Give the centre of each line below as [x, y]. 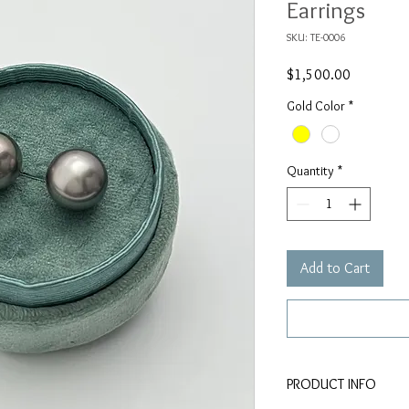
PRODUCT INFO [331, 383]
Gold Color [316, 106]
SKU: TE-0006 [316, 37]
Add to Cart [335, 267]
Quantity [310, 170]
